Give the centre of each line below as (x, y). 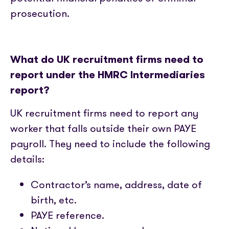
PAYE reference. (67, 215)
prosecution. (40, 13)
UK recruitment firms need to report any (104, 113)
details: (27, 159)
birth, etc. (54, 200)
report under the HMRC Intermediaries (108, 75)
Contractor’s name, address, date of (116, 185)
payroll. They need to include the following (110, 144)
